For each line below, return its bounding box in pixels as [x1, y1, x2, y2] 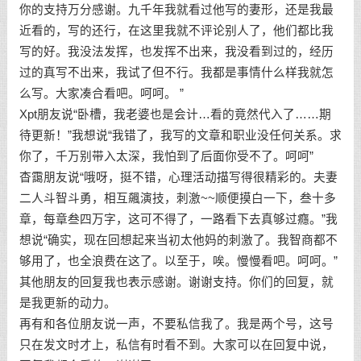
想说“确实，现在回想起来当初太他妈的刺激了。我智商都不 [19, 234, 338, 247]
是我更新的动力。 [19, 297, 116, 309]
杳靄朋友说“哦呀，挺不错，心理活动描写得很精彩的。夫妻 [19, 171, 338, 184]
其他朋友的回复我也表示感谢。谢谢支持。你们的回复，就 [19, 276, 334, 288]
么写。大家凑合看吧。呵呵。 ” [19, 87, 184, 100]
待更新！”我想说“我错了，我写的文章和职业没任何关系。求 [19, 129, 342, 142]
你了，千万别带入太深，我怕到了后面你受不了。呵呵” [19, 150, 313, 163]
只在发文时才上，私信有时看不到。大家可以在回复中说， [19, 338, 334, 351]
